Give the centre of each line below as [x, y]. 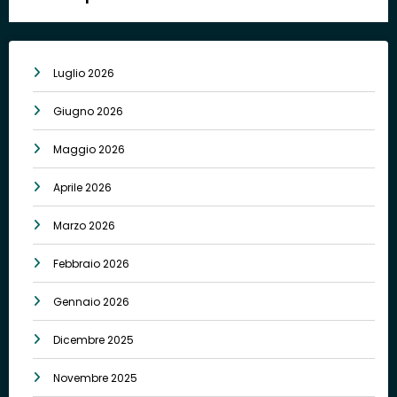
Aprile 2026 [82, 188]
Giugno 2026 [88, 112]
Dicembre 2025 [93, 340]
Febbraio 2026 [91, 264]
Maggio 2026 [89, 150]
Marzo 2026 [84, 226]
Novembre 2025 [95, 378]
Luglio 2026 [84, 74]
